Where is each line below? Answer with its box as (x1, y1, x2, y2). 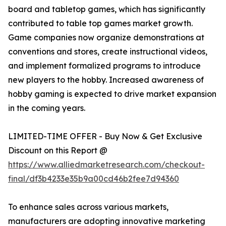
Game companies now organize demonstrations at (8, 32, 204, 43)
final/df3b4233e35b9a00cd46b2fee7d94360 (8, 174, 179, 184)
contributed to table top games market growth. (8, 18, 193, 29)
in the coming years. (8, 103, 85, 114)
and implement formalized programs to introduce (8, 61, 201, 71)
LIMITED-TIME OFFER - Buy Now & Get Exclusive (8, 131, 202, 142)
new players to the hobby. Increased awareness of (8, 75, 204, 85)
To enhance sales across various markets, (8, 202, 168, 212)
